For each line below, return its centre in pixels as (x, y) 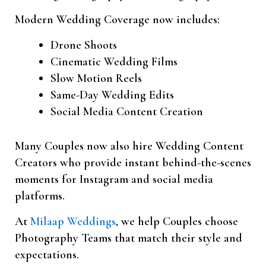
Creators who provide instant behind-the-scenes (133, 163)
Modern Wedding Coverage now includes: (117, 20)
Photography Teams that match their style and (129, 238)
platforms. (40, 196)
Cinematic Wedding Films (114, 62)
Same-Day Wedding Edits (112, 95)
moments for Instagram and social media (114, 180)
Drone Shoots (84, 45)
